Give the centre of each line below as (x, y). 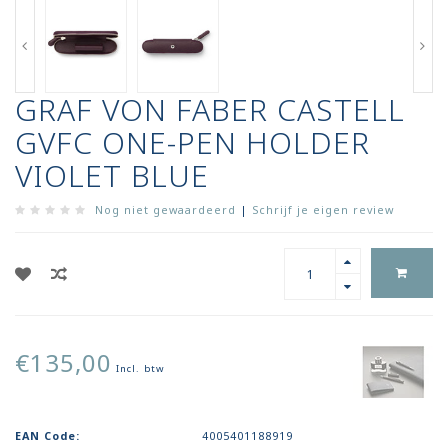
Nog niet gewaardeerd (165, 210)
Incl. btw (140, 369)
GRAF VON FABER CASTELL (210, 110)
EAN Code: (47, 436)
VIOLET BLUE (112, 176)
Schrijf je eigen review (323, 210)
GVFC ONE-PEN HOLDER (192, 143)
